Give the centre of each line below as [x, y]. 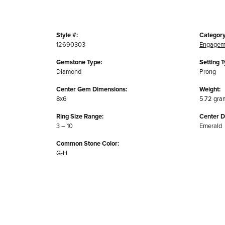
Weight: [210, 89]
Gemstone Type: [79, 62]
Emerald [211, 126]
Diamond [69, 72]
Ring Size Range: [80, 117]
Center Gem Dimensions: [92, 89]
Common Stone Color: [88, 144]
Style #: [67, 35]
